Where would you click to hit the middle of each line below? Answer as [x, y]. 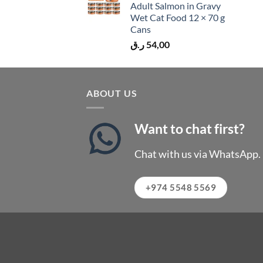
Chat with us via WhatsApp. [198, 154]
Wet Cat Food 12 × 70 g [178, 18]
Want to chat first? [190, 128]
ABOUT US [112, 93]
